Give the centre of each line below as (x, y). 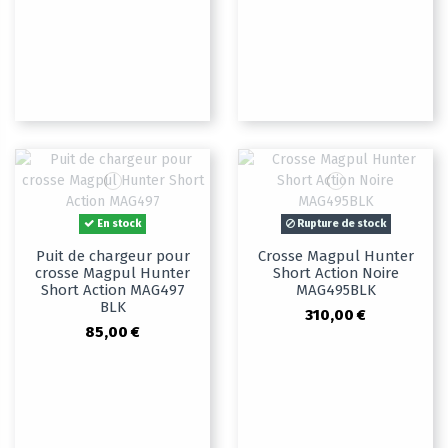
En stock (118, 224)
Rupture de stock (340, 224)
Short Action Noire (335, 273)
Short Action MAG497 (112, 290)
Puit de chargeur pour (112, 256)
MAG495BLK (335, 290)
